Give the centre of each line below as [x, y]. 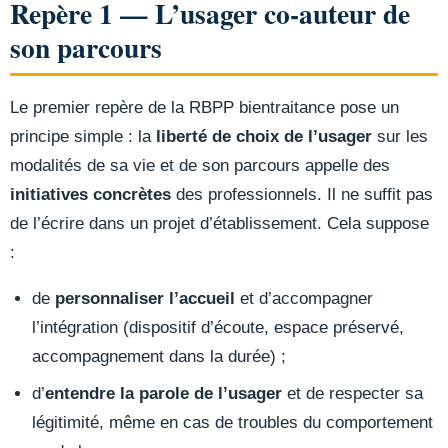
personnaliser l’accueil [145, 298]
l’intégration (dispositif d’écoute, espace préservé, [218, 327]
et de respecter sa [353, 393]
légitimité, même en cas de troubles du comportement [233, 422]
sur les [400, 136]
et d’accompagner [304, 298]
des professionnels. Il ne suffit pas [302, 194]
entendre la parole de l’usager [164, 393]
